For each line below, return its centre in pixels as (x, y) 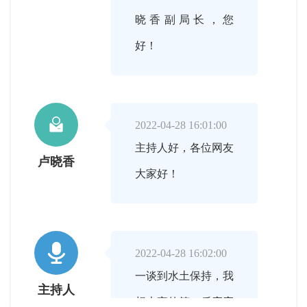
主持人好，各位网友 (184, 147)
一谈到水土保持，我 (184, 275)
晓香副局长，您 (184, 19)
